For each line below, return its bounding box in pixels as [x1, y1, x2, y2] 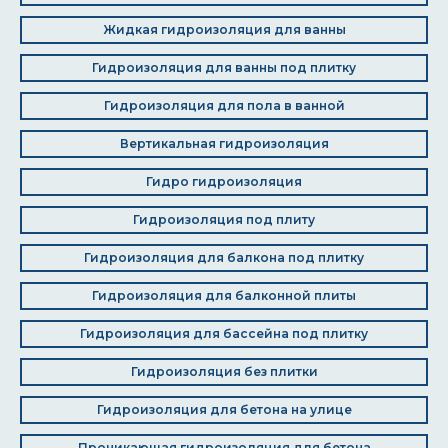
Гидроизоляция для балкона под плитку [84, 250, 364, 265]
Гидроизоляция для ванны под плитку [92, 60, 356, 75]
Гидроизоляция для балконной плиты [92, 288, 356, 303]
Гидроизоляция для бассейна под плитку [80, 326, 368, 341]
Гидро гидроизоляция [146, 174, 302, 189]
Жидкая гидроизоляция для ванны [102, 22, 346, 37]
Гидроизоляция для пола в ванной [103, 98, 345, 113]
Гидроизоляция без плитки [130, 364, 318, 379]
